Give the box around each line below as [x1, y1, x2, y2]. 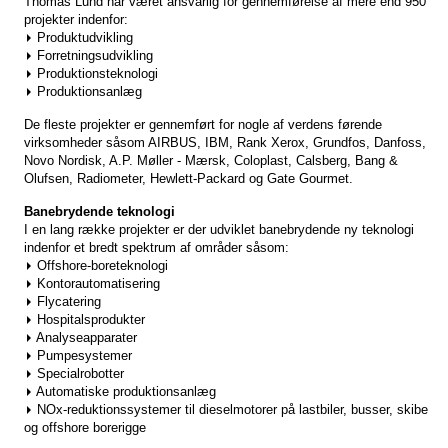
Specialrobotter [33, 366, 124, 381]
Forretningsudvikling [33, 48, 153, 63]
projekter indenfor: [24, 12, 128, 27]
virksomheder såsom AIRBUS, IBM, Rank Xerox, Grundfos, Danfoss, [24, 135, 426, 150]
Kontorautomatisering [33, 276, 160, 291]
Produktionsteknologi [33, 66, 158, 81]
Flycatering [33, 294, 101, 309]
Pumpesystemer [33, 348, 132, 363]
